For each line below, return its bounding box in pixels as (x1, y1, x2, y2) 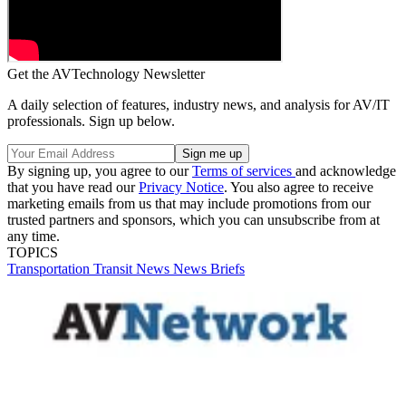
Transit (93, 260, 136, 276)
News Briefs (173, 260, 245, 276)
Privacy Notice (139, 179, 224, 195)
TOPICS (7, 244, 58, 260)
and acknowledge (295, 162, 396, 179)
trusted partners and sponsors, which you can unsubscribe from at (7, 211, 380, 227)
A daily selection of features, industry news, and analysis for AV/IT (7, 96, 390, 112)
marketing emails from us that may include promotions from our (7, 195, 371, 211)
